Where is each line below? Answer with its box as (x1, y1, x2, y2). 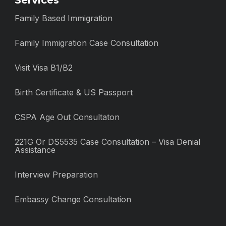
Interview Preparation (15, 169, 98, 180)
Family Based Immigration (15, 13, 112, 23)
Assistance (15, 145, 55, 155)
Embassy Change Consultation (15, 194, 131, 204)
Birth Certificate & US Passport (15, 87, 133, 97)
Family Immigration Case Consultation (15, 38, 158, 48)
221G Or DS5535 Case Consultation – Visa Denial (15, 137, 200, 147)
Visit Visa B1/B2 (15, 63, 73, 73)
